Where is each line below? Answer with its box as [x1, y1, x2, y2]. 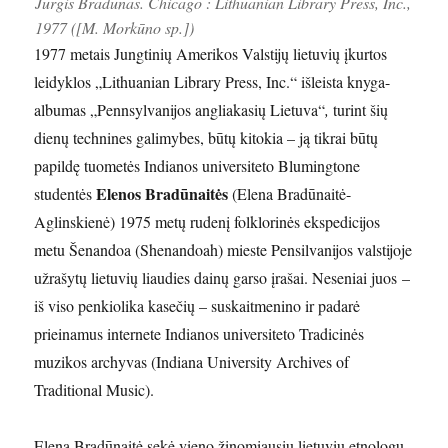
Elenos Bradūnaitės [96, 181, 229, 205]
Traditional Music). [34, 378, 155, 400]
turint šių [329, 98, 389, 120]
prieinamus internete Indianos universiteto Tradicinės [34, 322, 365, 344]
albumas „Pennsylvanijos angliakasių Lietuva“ [34, 98, 326, 120]
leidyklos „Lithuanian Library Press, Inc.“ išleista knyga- [34, 70, 391, 92]
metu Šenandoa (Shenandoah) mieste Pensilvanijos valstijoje [34, 238, 413, 260]
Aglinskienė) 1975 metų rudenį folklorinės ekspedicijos [34, 210, 381, 232]
